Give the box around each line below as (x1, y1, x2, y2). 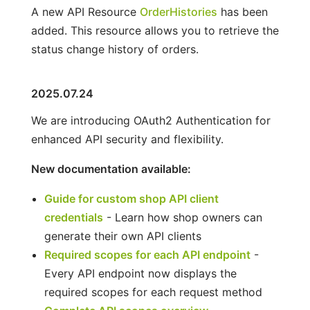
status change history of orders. (30, 42, 199, 56)
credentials (44, 210, 103, 224)
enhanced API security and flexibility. (30, 131, 224, 146)
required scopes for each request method (44, 284, 262, 299)
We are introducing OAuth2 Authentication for (30, 113, 271, 127)
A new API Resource (30, 4, 140, 19)
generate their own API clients (44, 228, 201, 243)
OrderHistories (139, 4, 217, 19)
